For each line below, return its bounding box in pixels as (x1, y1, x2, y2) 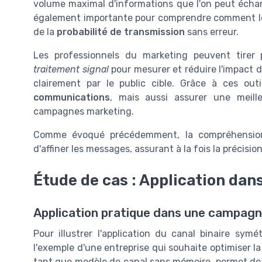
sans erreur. (185, 26, 239, 37)
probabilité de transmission (57, 26, 185, 37)
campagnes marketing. (33, 105, 134, 117)
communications (33, 91, 110, 103)
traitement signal (33, 63, 109, 75)
